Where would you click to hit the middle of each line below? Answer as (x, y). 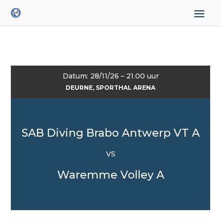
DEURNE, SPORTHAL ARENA (110, 88)
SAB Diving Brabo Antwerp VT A (110, 133)
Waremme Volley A (110, 175)
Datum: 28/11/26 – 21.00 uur (110, 76)
